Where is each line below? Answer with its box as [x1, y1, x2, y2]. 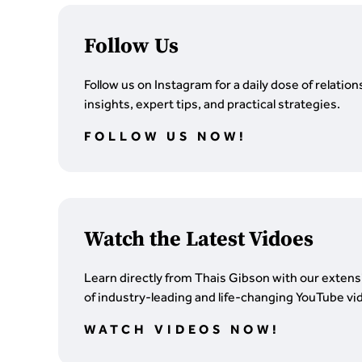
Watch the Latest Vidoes [84, 226, 314, 253]
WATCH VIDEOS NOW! [84, 322, 280, 337]
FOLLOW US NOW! [84, 128, 247, 144]
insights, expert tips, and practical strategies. [84, 96, 340, 112]
